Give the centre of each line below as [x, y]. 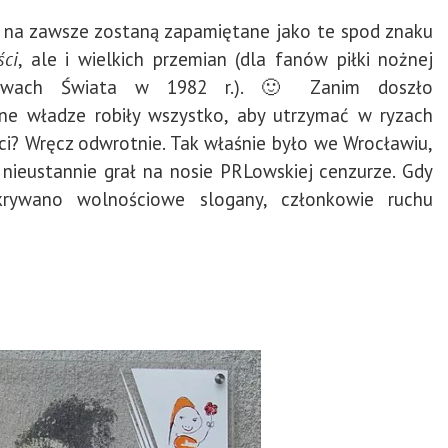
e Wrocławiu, [380, 143]
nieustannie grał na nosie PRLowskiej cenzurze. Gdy [218, 171]
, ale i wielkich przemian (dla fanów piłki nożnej [226, 59]
